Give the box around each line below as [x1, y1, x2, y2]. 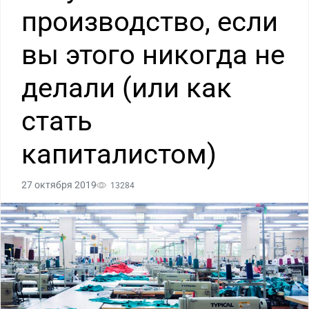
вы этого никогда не [21, 39, 285, 71]
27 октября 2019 [21, 179, 97, 190]
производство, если [21, 6, 278, 38]
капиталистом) [21, 138, 217, 170]
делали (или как [21, 72, 232, 104]
